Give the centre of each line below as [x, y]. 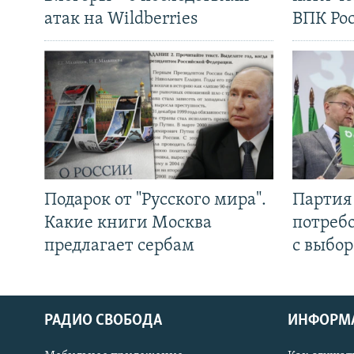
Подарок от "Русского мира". [155, 201]
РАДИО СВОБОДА [103, 321]
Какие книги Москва [128, 224]
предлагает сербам [119, 247]
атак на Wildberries [121, 20]
